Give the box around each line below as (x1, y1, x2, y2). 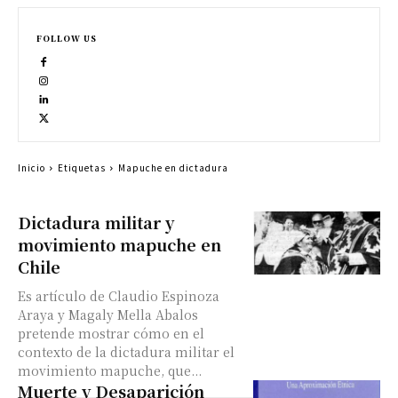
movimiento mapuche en (18, 233, 221, 256)
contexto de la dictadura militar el (18, 343, 235, 361)
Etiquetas (58, 161, 106, 174)
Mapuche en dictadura (118, 161, 228, 174)
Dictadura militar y (18, 211, 174, 234)
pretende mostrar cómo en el (18, 324, 204, 342)
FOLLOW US (36, 33, 97, 44)
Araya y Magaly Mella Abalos (18, 306, 198, 323)
